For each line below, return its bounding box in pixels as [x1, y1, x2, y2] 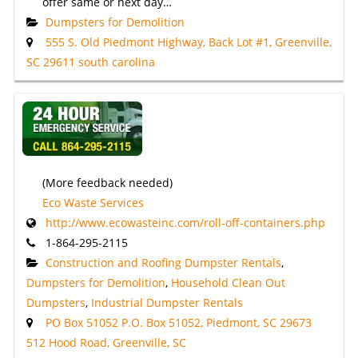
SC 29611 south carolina [26, 54, 155, 70]
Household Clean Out [170, 275, 285, 291]
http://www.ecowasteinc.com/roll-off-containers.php [45, 215, 325, 231]
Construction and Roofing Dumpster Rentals [45, 255, 281, 271]
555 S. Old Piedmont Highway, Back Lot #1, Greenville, [45, 34, 332, 50]
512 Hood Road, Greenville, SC [26, 335, 186, 351]
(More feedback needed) [42, 175, 173, 191]
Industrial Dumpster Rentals [90, 295, 243, 311]
